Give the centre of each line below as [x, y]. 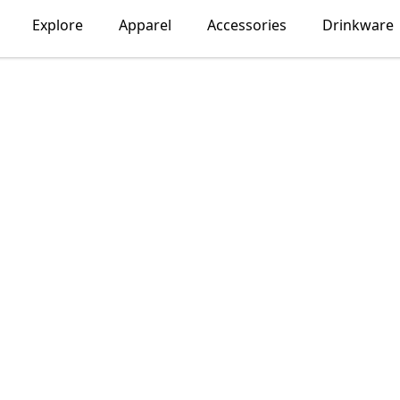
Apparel [145, 25]
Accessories [247, 25]
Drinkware [358, 25]
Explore [58, 25]
